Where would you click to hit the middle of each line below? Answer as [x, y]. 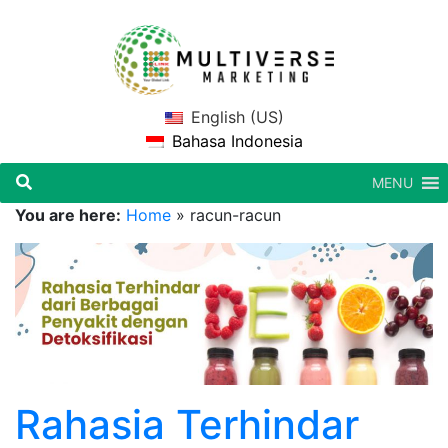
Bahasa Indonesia [237, 140]
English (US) [237, 116]
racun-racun [235, 214]
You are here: [68, 214]
